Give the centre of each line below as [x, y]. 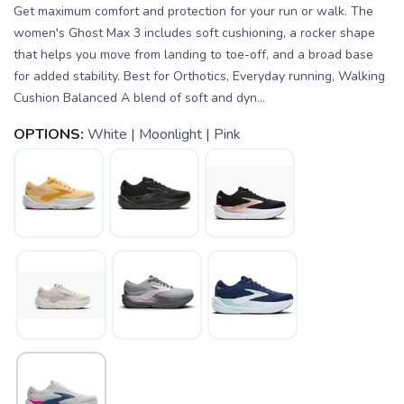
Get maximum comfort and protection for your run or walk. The [193, 11]
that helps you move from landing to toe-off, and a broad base [193, 55]
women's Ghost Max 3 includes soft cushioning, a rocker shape [194, 33]
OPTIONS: [49, 134]
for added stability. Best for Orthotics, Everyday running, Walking [199, 76]
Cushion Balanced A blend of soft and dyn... [139, 98]
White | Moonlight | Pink [164, 134]
